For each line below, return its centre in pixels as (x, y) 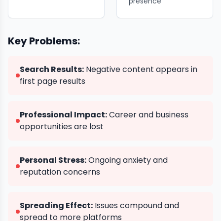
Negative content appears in (141, 69)
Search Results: (52, 69)
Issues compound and (136, 205)
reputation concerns (60, 172)
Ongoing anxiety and (127, 160)
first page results (53, 81)
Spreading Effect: (56, 205)
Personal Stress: (53, 160)
